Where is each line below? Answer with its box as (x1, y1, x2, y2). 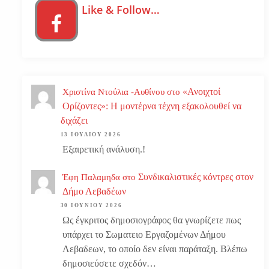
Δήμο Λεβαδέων (62, 186, 126, 197)
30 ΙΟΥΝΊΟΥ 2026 (60, 202, 122, 208)
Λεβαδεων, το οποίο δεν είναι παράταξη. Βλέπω (62, 243, 247, 254)
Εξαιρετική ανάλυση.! (62, 144, 145, 154)
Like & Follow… (82, 2, 160, 17)
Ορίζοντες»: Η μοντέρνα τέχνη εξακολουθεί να (62, 101, 241, 111)
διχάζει (60, 115, 88, 125)
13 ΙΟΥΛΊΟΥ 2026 (60, 131, 121, 138)
